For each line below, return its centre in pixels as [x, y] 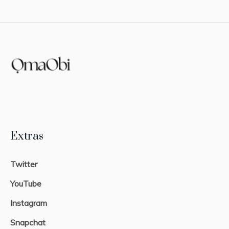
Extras [27, 136]
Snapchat [28, 223]
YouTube [26, 184]
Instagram [29, 203]
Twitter [24, 164]
